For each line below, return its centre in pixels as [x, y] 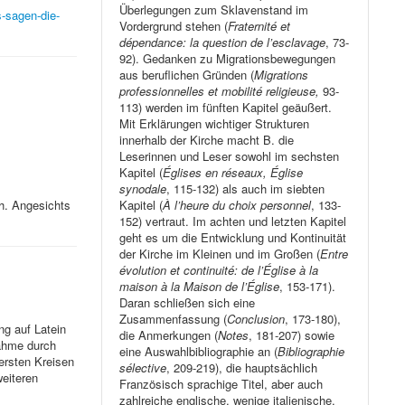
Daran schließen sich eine [188, 303]
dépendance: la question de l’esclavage [223, 42]
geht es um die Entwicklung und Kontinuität [233, 238]
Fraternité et [259, 26]
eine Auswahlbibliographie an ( [199, 352]
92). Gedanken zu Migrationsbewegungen [228, 59]
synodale [143, 189]
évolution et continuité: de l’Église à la [219, 270]
